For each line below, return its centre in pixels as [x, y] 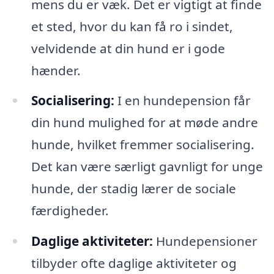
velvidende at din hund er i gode [128, 48]
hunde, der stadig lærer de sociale [133, 189]
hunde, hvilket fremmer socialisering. [143, 145]
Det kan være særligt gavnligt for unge [147, 167]
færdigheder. [70, 211]
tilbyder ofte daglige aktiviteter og [134, 263]
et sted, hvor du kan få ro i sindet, [132, 26]
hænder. [56, 70]
